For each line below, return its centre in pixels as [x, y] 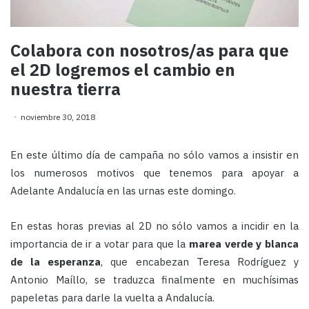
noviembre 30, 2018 [58, 117]
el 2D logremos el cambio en [123, 70]
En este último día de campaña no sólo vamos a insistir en [154, 155]
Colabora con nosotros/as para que [150, 51]
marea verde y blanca [244, 244]
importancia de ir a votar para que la [100, 244]
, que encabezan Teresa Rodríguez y [200, 262]
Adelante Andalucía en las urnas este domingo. [123, 191]
